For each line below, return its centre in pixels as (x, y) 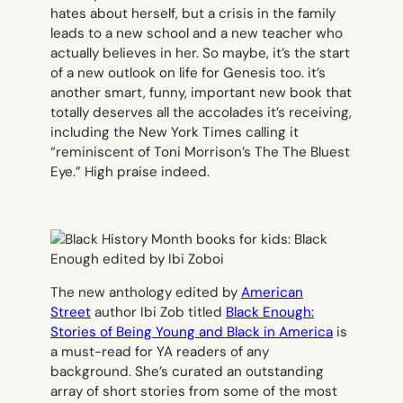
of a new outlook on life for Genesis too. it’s (188, 73)
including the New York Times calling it (175, 133)
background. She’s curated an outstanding (187, 371)
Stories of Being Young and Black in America (192, 331)
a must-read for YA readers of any (160, 351)
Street (71, 312)
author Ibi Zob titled (160, 312)
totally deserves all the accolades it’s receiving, (201, 113)
